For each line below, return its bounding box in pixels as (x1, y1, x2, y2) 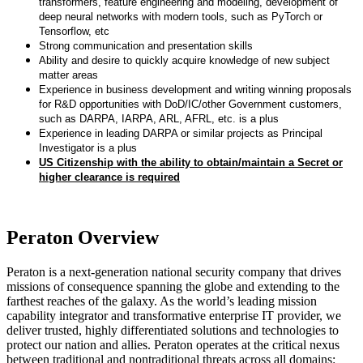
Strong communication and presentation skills (39, 39, 253, 52)
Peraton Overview (6, 227, 159, 249)
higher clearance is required (39, 170, 180, 183)
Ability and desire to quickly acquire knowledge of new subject (39, 53, 330, 66)
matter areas (39, 68, 98, 81)
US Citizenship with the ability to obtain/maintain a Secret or (39, 156, 343, 169)
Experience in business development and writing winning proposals (39, 83, 352, 96)
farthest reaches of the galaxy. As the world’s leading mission (6, 294, 317, 309)
